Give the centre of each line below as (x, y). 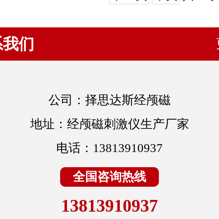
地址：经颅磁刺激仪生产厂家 (109, 124)
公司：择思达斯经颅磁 (109, 100)
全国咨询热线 (109, 177)
